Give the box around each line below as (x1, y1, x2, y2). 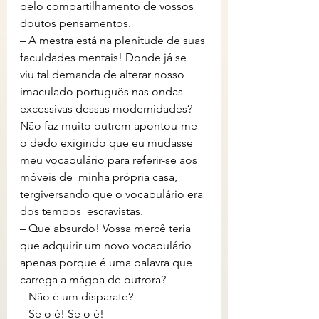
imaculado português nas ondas (20, 85, 186, 98)
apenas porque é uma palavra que (20, 256, 195, 269)
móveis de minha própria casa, (20, 170, 180, 184)
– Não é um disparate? (20, 290, 133, 303)
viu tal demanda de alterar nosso (20, 68, 187, 81)
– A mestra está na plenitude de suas (20, 33, 208, 47)
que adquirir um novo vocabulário (20, 239, 194, 252)
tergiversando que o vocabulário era (20, 187, 206, 201)
